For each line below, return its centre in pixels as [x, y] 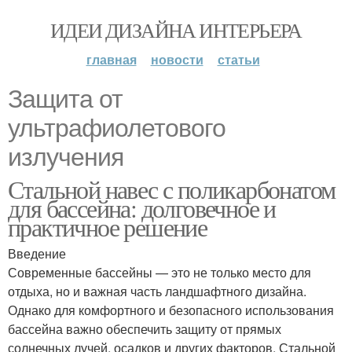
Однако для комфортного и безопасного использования [171, 310]
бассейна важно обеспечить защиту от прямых [145, 329]
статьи [238, 59]
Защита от [65, 99]
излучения [66, 157]
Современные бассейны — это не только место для [159, 272]
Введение [37, 253]
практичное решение [108, 227]
